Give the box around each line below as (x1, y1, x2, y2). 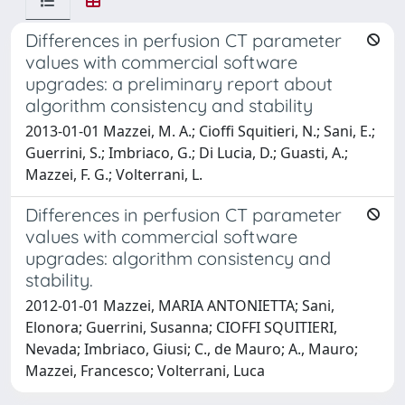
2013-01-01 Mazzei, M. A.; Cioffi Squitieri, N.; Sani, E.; (25, 120, 375, 141)
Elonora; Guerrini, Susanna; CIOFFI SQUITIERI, (25, 316, 337, 337)
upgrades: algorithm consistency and (25, 246, 331, 269)
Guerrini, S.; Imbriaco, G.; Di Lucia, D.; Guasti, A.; (25, 142, 348, 163)
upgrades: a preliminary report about (25, 71, 333, 95)
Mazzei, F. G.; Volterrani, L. (25, 164, 202, 184)
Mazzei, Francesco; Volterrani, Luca (25, 360, 265, 381)
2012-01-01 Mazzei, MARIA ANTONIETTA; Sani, (25, 295, 334, 316)
